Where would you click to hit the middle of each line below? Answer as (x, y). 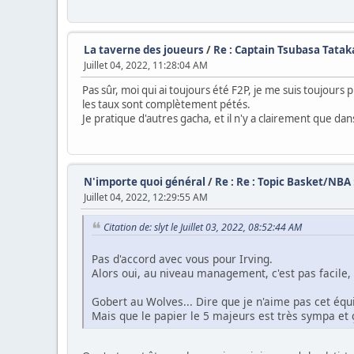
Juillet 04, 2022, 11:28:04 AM (146, 65)
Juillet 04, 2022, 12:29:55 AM (146, 197)
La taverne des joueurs (144, 49)
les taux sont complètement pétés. (166, 104)
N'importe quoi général (145, 181)
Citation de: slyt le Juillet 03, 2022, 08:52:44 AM (203, 227)
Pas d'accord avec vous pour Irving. (182, 259)
